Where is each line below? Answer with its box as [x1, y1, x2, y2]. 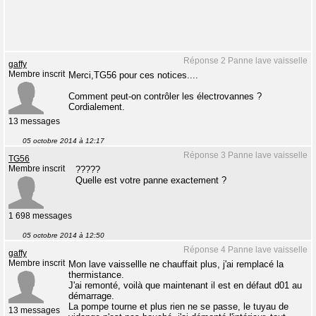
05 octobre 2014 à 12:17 [23, 137, 104, 145]
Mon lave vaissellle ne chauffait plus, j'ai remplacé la [68, 259, 284, 269]
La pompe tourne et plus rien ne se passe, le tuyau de [68, 301, 288, 312]
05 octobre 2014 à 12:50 [23, 231, 104, 239]
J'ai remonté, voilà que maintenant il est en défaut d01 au [68, 280, 302, 291]
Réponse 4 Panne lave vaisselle [183, 245, 308, 255]
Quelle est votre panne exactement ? [75, 175, 226, 186]
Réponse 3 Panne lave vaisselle [183, 150, 308, 160]
